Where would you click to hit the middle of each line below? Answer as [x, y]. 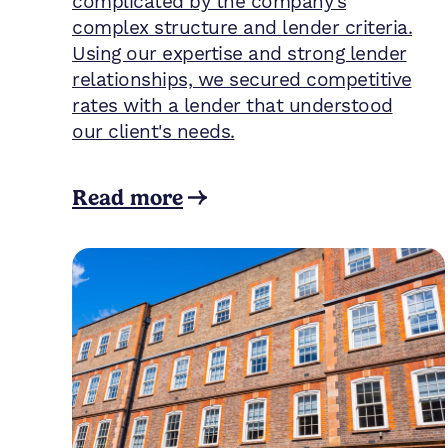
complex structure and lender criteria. [242, 28]
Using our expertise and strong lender [239, 54]
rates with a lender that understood [232, 106]
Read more [127, 197]
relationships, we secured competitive [242, 80]
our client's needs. [153, 132]
